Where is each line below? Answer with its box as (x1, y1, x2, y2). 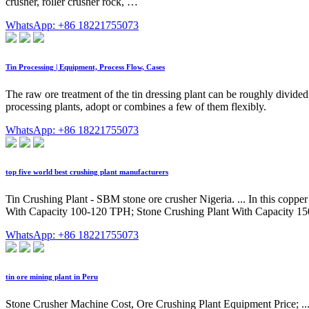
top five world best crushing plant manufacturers (6, 167, 168, 176)
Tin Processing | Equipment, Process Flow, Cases (6, 62, 165, 71)
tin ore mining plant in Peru (6, 272, 98, 281)
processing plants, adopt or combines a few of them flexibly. (6, 100, 266, 112)
